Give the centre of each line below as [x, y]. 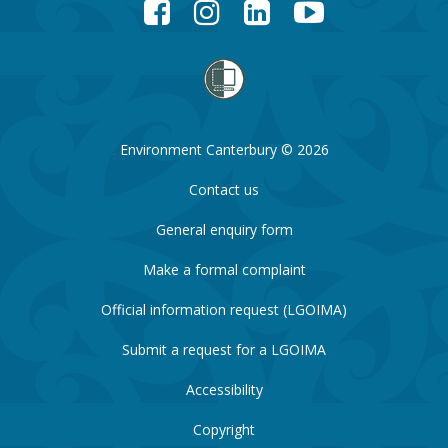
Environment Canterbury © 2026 [224, 149]
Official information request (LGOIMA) [224, 309]
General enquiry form [224, 229]
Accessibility [224, 389]
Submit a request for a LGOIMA [224, 349]
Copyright [224, 429]
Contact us [224, 189]
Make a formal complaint [224, 269]
